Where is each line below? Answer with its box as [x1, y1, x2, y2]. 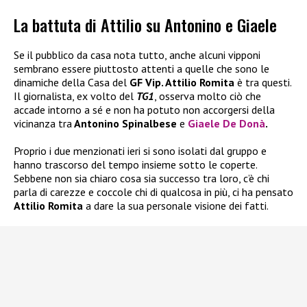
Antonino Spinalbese [72, 116, 180, 131]
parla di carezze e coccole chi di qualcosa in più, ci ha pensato [14, 185, 293, 199]
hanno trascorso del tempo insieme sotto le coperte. [14, 158, 257, 172]
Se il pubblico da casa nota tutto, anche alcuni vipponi [14, 48, 260, 62]
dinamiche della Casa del [14, 75, 130, 90]
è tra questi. [237, 75, 291, 90]
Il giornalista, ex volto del [14, 89, 136, 103]
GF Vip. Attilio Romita [130, 75, 237, 90]
